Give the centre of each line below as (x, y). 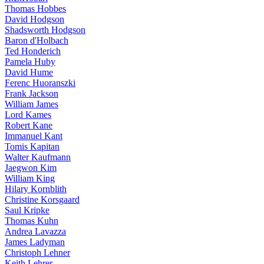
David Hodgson (34, 19)
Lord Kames (28, 115)
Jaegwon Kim (31, 168)
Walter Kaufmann (38, 157)
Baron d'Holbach (37, 40)
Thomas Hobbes (35, 9)
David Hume (29, 72)
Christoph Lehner (37, 253)
